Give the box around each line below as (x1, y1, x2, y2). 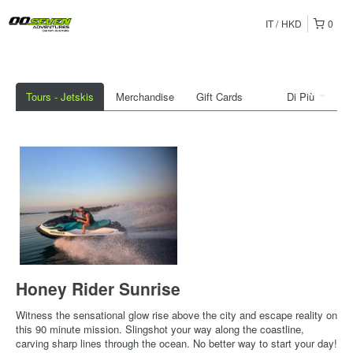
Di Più (287, 89, 318, 104)
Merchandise (116, 89, 174, 104)
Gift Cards (196, 89, 243, 104)
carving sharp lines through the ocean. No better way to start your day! (16, 336, 337, 351)
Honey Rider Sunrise (16, 277, 180, 300)
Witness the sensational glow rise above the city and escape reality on (16, 307, 337, 322)
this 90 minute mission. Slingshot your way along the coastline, (16, 321, 304, 336)
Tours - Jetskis (26, 89, 94, 104)
